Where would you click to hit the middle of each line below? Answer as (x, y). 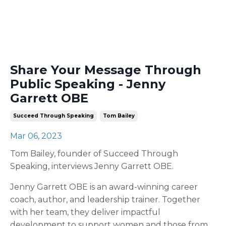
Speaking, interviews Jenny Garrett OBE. (92, 166)
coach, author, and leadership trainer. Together (105, 199)
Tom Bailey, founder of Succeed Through (94, 153)
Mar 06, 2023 (36, 136)
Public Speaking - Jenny (88, 84)
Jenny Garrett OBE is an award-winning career (104, 187)
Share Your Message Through (106, 70)
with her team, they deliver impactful (85, 212)
